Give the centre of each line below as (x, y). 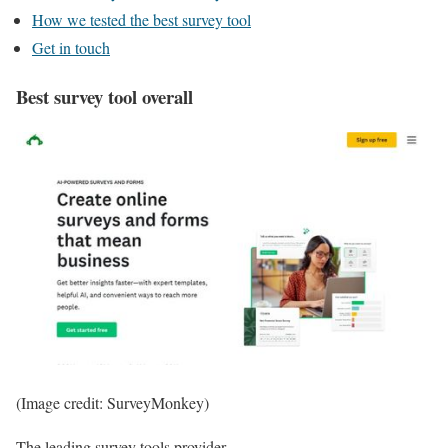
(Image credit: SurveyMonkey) (112, 402)
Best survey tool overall (104, 96)
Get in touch (71, 47)
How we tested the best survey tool (141, 19)
